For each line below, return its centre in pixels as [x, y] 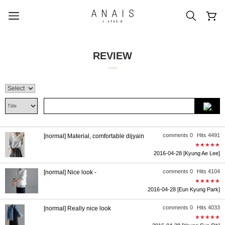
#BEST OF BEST [155, 124]
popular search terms [113, 79]
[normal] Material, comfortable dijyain [94, 136]
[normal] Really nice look [77, 208]
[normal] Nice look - [70, 172]
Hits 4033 [208, 207]
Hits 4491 [208, 135]
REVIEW [113, 56]
